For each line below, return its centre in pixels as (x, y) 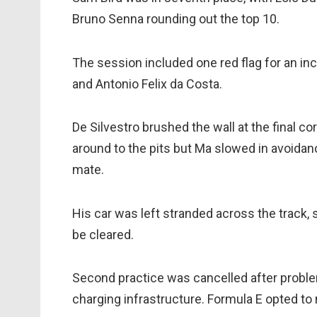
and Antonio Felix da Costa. (147, 83)
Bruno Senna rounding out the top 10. (176, 19)
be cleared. (103, 234)
